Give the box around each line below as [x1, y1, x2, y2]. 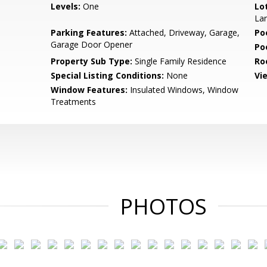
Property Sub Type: [51, 55, 133, 67]
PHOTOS [120, 192, 207, 221]
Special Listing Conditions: [51, 70, 164, 81]
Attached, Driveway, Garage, [127, 27, 240, 38]
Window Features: [51, 84, 128, 95]
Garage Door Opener [51, 39, 133, 50]
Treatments [51, 96, 97, 107]
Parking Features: [51, 27, 128, 38]
